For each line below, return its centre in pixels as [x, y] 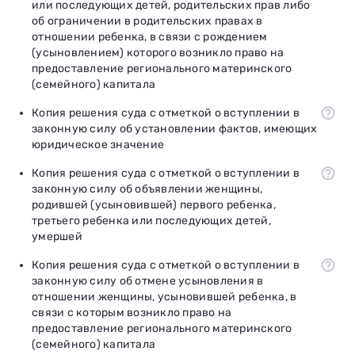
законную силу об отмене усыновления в [148, 281]
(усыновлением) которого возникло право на [158, 52]
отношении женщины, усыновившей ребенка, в [164, 296]
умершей [57, 236]
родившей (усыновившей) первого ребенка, [154, 204]
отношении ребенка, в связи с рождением [150, 36]
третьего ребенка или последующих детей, [151, 220]
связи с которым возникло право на [132, 312]
